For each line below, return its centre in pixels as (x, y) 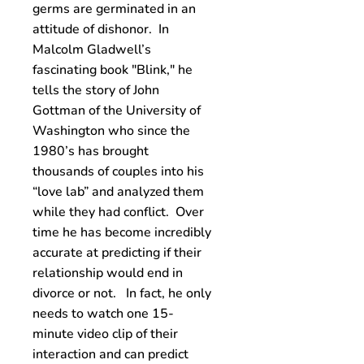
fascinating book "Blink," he (113, 70)
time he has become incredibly (122, 232)
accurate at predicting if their (117, 253)
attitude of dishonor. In (101, 29)
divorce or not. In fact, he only (122, 293)
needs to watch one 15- (103, 314)
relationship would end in (108, 273)
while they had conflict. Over (118, 212)
